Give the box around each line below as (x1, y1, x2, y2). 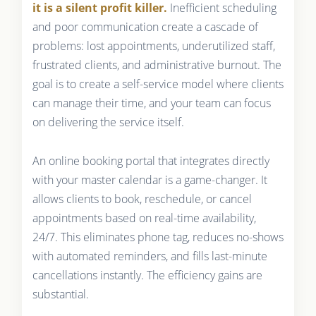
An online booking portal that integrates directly (32, 153, 269, 169)
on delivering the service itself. (32, 114, 184, 130)
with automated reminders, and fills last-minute (32, 248, 267, 265)
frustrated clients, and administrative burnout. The (32, 57, 281, 73)
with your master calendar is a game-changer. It (32, 172, 267, 188)
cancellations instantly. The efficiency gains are (32, 267, 262, 284)
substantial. (32, 286, 89, 303)
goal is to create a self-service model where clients (32, 76, 284, 92)
